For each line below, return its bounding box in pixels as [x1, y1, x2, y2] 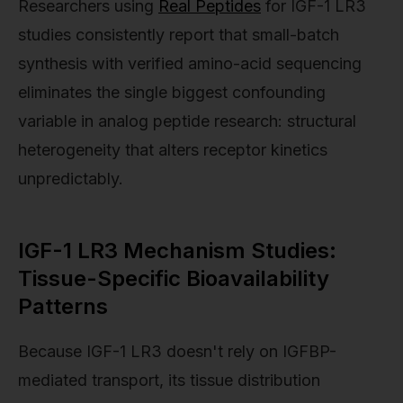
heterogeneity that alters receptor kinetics [18, 139, 327, 159]
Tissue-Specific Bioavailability [18, 264, 329, 291]
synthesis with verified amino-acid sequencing [18, 53, 362, 73]
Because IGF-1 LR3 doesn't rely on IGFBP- [18, 341, 336, 361]
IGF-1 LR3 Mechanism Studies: [18, 237, 336, 264]
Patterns [18, 292, 108, 319]
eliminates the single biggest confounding [18, 82, 326, 102]
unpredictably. [18, 168, 123, 188]
